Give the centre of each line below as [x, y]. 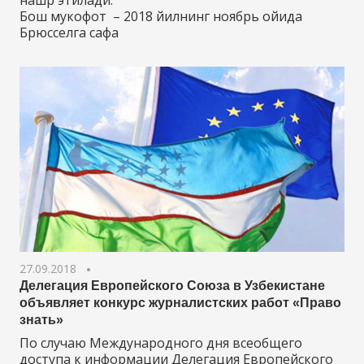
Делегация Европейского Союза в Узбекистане [172, 286]
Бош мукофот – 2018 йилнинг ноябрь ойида [161, 16]
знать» [41, 320]
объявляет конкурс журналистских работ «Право [180, 303]
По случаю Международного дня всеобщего [161, 343]
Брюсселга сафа [69, 32]
